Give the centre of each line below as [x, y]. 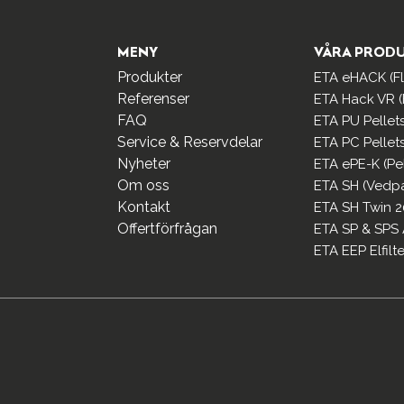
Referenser [153, 99]
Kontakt [143, 207]
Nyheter [143, 164]
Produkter [149, 77]
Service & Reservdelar [189, 142]
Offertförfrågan [167, 229]
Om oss [143, 185]
